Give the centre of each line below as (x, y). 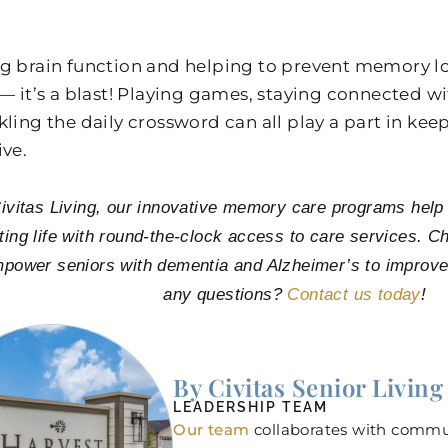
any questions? (225, 295)
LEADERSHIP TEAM (251, 406)
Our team (211, 429)
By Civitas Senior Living (308, 386)
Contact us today (354, 295)
